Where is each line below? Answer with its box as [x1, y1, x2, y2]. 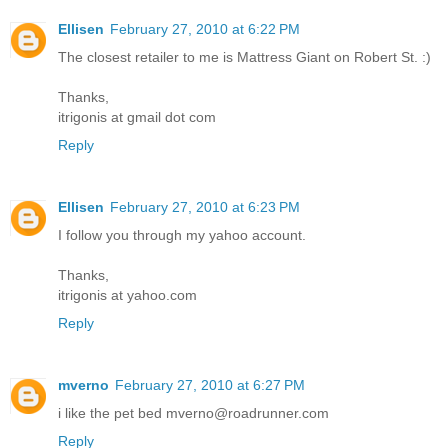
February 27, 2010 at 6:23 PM [110, 198, 300, 215]
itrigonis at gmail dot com [58, 108, 216, 125]
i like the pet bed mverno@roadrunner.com [58, 404, 329, 421]
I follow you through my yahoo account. [58, 226, 306, 243]
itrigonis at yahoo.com [58, 286, 197, 303]
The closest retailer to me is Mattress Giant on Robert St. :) [58, 48, 431, 65]
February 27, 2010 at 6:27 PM [115, 376, 305, 393]
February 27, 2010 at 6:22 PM [110, 20, 300, 37]
